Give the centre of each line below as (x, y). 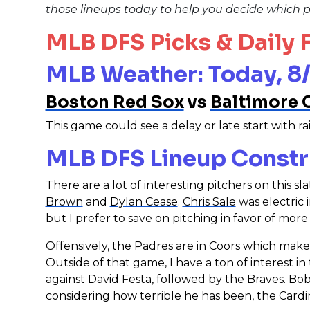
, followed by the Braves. (220, 279)
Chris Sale (209, 201)
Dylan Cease (144, 201)
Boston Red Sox (115, 102)
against (66, 279)
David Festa (119, 279)
